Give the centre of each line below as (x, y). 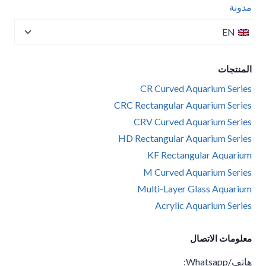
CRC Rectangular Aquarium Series (183, 105)
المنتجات (235, 69)
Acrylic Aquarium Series (203, 205)
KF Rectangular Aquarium (199, 155)
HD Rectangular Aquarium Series (185, 138)
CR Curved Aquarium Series (196, 88)
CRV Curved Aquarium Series (193, 122)
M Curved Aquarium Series (197, 172)
